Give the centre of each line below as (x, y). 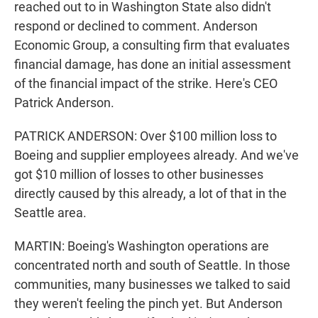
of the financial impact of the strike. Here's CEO (146, 84)
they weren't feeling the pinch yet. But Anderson (148, 304)
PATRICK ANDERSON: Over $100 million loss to (146, 136)
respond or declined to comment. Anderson (136, 26)
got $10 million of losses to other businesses (139, 175)
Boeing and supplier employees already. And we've (157, 155)
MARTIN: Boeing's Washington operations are (142, 246)
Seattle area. (50, 213)
